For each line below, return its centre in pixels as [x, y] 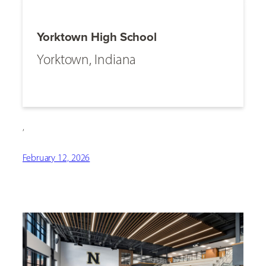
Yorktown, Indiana [87, 59]
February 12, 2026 [56, 158]
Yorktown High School [97, 36]
